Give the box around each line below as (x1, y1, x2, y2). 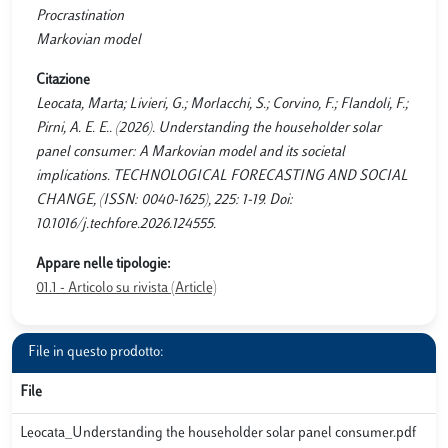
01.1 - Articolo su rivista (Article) (36, 281, 217, 296)
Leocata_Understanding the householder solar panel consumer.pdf (20, 426, 416, 441)
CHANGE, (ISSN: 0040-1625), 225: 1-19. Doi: (36, 193, 293, 208)
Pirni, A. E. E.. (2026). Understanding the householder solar (36, 121, 381, 136)
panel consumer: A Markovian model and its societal (36, 145, 345, 160)
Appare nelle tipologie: (36, 257, 171, 272)
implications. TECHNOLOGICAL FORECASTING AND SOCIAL (36, 169, 408, 184)
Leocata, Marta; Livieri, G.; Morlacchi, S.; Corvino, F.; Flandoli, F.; (36, 97, 408, 112)
